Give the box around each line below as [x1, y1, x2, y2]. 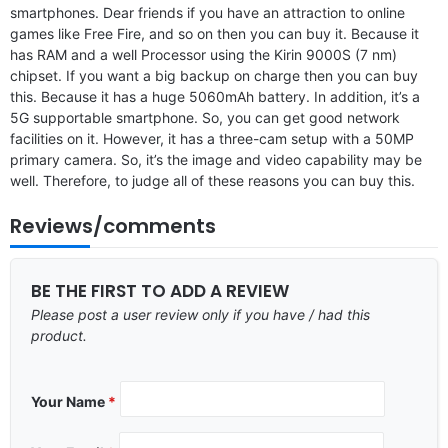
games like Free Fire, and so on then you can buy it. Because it [10, 24, 419, 42]
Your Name [31, 392, 108, 410]
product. [31, 326, 87, 344]
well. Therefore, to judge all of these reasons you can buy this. [10, 171, 415, 189]
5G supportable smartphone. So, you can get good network [10, 108, 400, 126]
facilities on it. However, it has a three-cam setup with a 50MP [10, 129, 414, 147]
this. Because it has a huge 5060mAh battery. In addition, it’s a [10, 87, 420, 105]
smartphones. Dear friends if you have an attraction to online [10, 3, 405, 21]
